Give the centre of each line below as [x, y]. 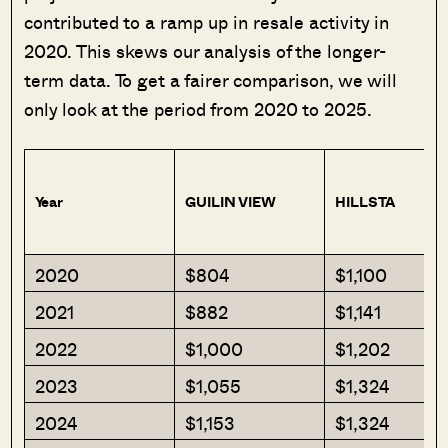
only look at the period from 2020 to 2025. [198, 108]
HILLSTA [365, 201]
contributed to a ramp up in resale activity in [207, 21]
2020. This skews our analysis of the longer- [205, 50]
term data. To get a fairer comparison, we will [211, 79]
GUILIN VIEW [231, 201]
